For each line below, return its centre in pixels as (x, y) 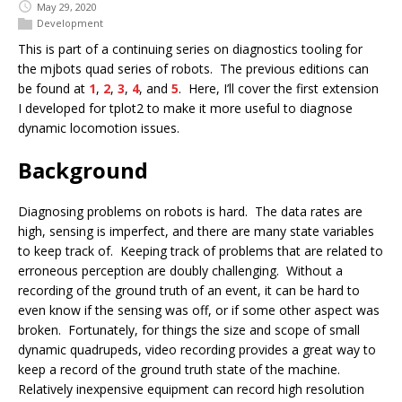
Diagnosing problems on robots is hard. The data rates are (190, 211)
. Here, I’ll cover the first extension (279, 88)
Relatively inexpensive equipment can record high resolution (191, 389)
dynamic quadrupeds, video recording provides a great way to (197, 350)
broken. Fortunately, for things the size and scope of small (189, 330)
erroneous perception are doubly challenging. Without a (180, 271)
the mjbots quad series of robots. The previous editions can (193, 69)
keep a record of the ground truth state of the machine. (181, 369)
